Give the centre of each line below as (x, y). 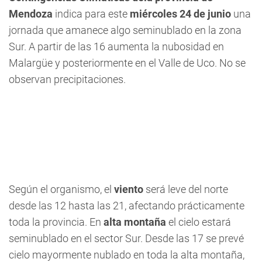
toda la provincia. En (55, 222)
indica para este (92, 14)
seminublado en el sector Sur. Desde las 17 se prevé (126, 238)
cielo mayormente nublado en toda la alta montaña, (127, 255)
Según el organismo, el (60, 189)
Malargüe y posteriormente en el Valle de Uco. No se (127, 63)
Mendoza (32, 14)
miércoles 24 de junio (180, 14)
